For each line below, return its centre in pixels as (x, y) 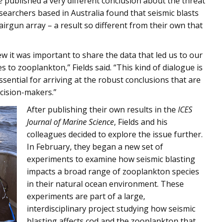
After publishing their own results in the (102, 110)
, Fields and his (141, 122)
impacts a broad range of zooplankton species (113, 171)
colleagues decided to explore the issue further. (115, 134)
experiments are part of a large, (86, 196)
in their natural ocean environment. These (105, 184)
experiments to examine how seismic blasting (111, 159)
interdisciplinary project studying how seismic (111, 209)
